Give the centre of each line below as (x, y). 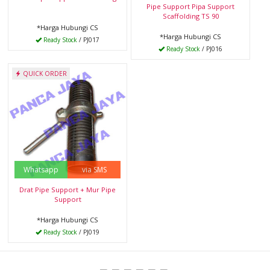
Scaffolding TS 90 (190, 16)
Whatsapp (41, 170)
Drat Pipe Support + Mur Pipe (67, 190)
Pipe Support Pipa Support (190, 7)
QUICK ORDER (44, 74)
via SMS (94, 170)
